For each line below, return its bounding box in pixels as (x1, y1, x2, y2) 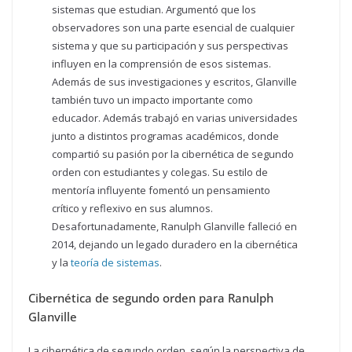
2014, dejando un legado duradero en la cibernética (52, 237, 299, 252)
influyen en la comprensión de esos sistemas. (52, 57, 272, 71)
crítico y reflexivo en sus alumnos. (52, 201, 214, 216)
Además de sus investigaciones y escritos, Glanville (52, 75, 298, 90)
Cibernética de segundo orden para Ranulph (28, 290, 273, 306)
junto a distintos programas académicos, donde (52, 129, 280, 144)
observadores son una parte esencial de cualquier (52, 20, 295, 35)
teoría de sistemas (71, 255, 160, 270)
